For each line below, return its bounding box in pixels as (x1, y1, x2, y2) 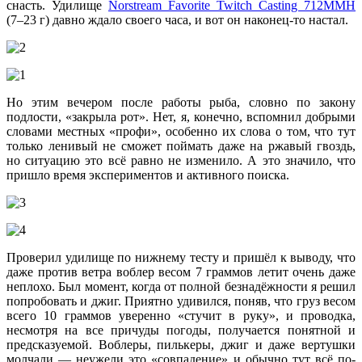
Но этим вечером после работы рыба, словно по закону (6, 95, 356, 110)
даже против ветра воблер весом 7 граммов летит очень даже (6, 265, 356, 280)
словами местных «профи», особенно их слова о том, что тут (6, 124, 356, 139)
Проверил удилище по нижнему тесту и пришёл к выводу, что (6, 250, 356, 265)
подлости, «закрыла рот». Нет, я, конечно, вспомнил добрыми (6, 110, 356, 124)
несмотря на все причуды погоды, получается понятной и (6, 323, 356, 338)
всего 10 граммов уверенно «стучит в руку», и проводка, (6, 309, 356, 323)
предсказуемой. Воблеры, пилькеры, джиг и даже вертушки (6, 338, 356, 352)
